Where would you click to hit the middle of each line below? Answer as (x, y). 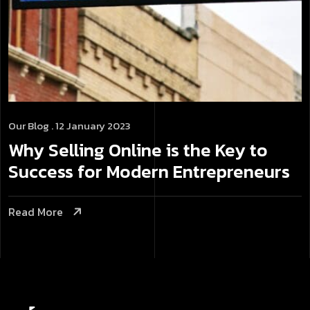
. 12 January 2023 (90, 126)
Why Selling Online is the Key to (138, 150)
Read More (36, 212)
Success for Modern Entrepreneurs (151, 172)
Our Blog (29, 126)
